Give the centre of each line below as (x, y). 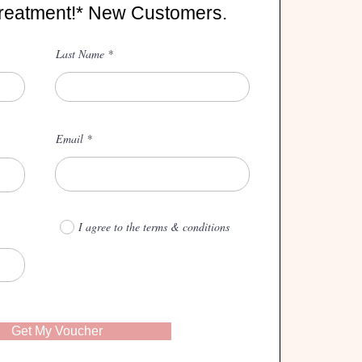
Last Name (80, 54)
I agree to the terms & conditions (154, 227)
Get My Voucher (57, 331)
